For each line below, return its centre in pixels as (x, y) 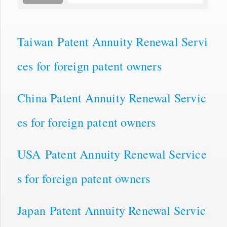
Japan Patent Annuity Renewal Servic (112, 210)
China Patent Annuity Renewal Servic (112, 98)
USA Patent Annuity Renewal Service (112, 154)
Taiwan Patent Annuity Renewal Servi (113, 41)
